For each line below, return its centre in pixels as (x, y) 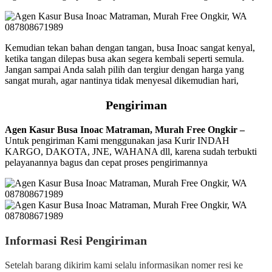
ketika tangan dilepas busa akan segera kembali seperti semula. (124, 58)
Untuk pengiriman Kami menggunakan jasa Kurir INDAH (117, 140)
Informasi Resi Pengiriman (76, 240)
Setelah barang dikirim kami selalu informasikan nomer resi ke (124, 265)
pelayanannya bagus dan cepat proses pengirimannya (106, 162)
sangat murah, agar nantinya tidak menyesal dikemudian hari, (122, 80)
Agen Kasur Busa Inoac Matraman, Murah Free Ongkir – (125, 129)
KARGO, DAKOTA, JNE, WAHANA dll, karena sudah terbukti (131, 151)
